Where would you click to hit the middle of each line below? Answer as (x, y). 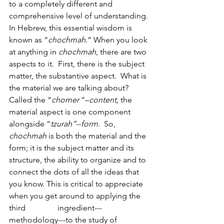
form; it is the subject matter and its (72, 147)
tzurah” (63, 123)
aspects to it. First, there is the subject (78, 63)
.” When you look (117, 39)
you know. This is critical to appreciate (77, 183)
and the (133, 135)
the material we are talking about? (71, 87)
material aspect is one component (71, 111)
